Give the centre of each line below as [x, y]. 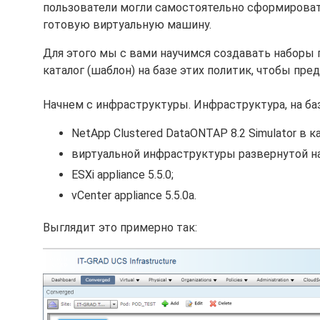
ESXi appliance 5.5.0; [122, 175]
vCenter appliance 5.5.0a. [134, 195]
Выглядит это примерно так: [120, 227]
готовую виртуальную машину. [127, 25]
